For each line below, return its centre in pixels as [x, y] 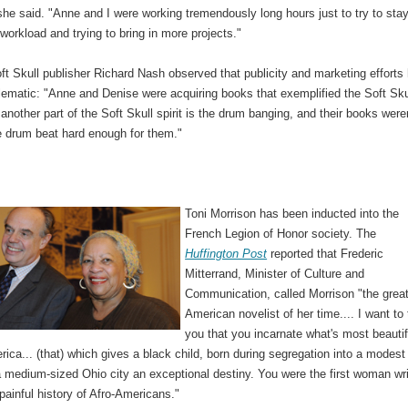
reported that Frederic [326, 253]
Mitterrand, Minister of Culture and [275, 273]
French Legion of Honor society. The [281, 233]
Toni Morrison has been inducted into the [292, 213]
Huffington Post [226, 253]
